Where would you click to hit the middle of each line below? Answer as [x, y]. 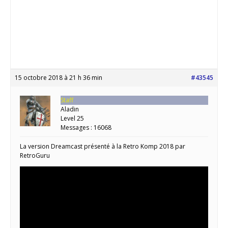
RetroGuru [35, 155]
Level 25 [72, 118]
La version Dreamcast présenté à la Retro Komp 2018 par [103, 146]
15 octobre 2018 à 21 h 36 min [59, 77]
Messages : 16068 [86, 127]
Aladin [70, 109]
